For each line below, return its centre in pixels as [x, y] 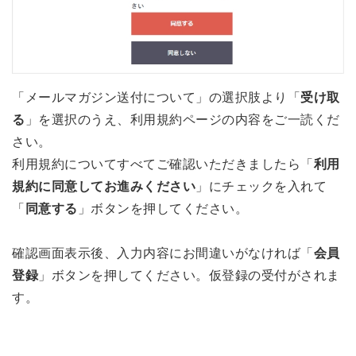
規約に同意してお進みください [104, 186]
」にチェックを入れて [261, 186]
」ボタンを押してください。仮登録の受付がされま [189, 275]
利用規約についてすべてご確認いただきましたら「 [163, 164]
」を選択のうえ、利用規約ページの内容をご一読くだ [182, 119]
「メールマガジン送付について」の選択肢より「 [156, 97]
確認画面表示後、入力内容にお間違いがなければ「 [163, 253]
